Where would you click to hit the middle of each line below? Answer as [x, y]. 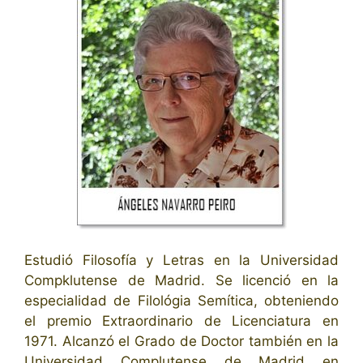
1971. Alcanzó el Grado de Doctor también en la [181, 341]
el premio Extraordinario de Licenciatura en [181, 320]
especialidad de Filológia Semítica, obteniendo [181, 300]
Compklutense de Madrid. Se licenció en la [181, 280]
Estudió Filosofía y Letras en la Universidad [181, 260]
